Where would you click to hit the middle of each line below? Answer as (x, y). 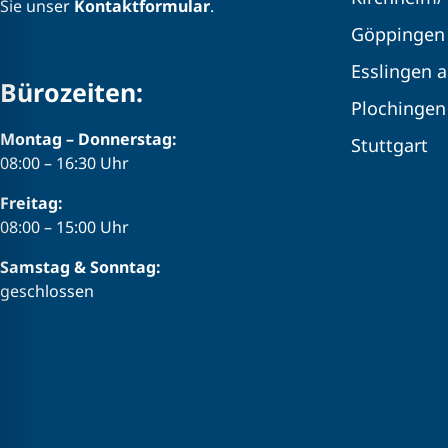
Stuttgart (389, 145)
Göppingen (398, 34)
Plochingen (398, 108)
